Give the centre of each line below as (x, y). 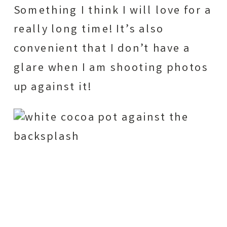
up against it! (53, 87)
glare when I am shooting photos (111, 68)
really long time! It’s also (89, 30)
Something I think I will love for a (112, 11)
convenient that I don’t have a (102, 49)
